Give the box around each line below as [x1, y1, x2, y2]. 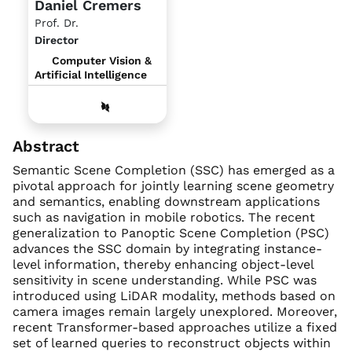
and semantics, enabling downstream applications [13, 194, 320, 210]
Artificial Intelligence [35, 68, 147, 82]
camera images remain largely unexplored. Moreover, [13, 304, 337, 320]
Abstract [13, 137, 79, 156]
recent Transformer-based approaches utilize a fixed [13, 320, 337, 335]
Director [35, 34, 79, 47]
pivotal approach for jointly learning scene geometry [13, 178, 334, 194]
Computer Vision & [48, 54, 152, 68]
